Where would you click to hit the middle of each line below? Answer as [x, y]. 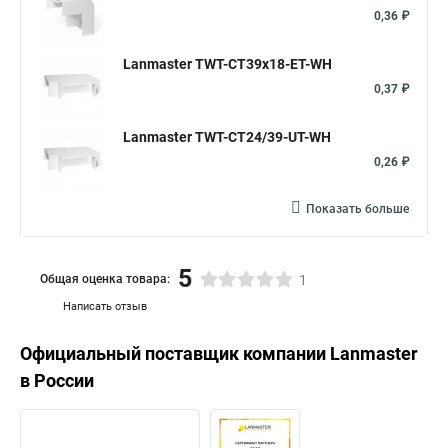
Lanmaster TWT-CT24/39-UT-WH [227, 137]
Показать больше [357, 209]
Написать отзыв [105, 306]
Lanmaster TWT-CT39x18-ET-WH [227, 64]
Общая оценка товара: [105, 278]
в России [57, 380]
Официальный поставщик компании [175, 353]
